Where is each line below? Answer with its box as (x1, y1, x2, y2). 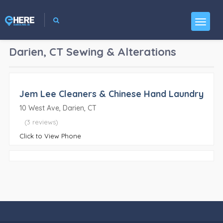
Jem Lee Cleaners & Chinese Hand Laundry (19, 88, 204, 100)
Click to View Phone (19, 132, 81, 140)
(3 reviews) (24, 118, 58, 126)
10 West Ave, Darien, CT (19, 104, 97, 112)
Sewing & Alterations (66, 45, 176, 59)
